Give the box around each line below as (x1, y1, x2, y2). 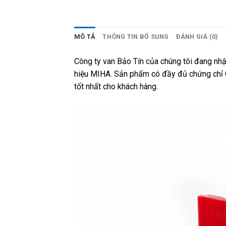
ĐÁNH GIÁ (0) (176, 33, 218, 41)
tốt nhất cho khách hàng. (74, 82, 158, 92)
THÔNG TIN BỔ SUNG (102, 33, 169, 41)
